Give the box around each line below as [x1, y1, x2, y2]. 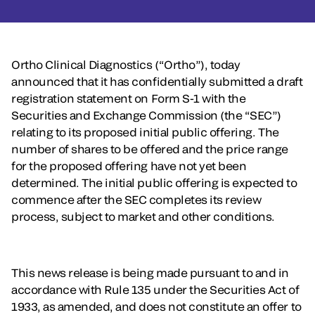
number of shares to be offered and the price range [11, 142, 288, 156]
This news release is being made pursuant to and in [11, 266, 289, 280]
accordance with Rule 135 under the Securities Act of [11, 283, 300, 297]
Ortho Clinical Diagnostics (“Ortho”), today [11, 58, 240, 72]
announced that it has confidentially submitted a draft [11, 75, 303, 89]
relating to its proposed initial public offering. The [11, 125, 279, 139]
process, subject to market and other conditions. [11, 210, 275, 224]
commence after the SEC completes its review [11, 193, 262, 207]
